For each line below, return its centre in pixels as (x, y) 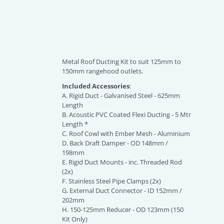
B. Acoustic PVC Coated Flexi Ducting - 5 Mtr (126, 114)
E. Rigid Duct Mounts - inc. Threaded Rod (122, 162)
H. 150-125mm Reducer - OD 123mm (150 (123, 209)
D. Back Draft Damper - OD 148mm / (115, 143)
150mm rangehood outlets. (102, 71)
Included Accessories (96, 86)
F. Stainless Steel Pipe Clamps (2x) (111, 181)
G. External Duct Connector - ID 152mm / (122, 190)
